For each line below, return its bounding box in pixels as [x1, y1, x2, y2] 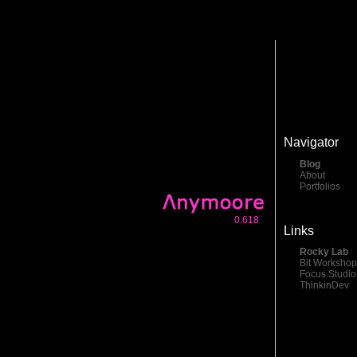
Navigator [284, 135, 339, 149]
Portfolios [300, 180, 340, 192]
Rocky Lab [300, 246, 348, 258]
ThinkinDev [300, 280, 349, 292]
